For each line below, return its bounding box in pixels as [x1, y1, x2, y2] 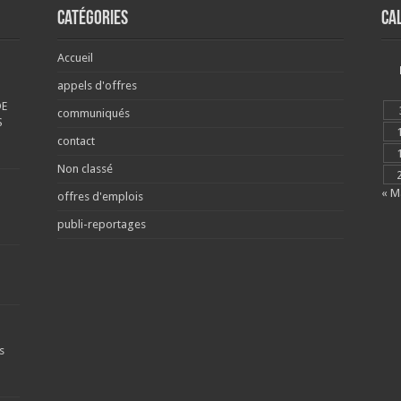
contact [56, 133, 95, 148]
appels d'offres [56, 78, 137, 92]
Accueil [56, 50, 93, 64]
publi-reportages [56, 217, 146, 231]
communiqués [56, 106, 130, 120]
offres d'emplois [56, 189, 143, 203]
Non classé [56, 161, 113, 175]
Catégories [56, 8, 128, 30]
